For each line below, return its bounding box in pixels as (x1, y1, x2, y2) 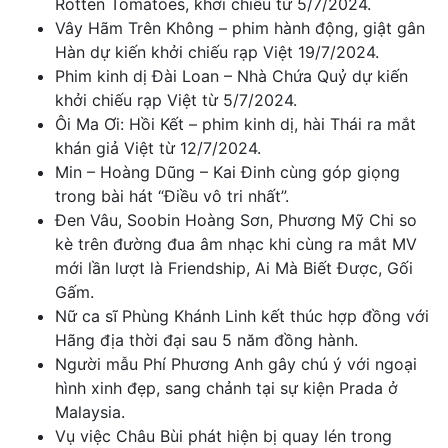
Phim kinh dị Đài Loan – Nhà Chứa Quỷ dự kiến (55, 66, 408, 87)
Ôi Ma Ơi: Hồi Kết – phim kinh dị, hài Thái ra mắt (55, 114, 416, 135)
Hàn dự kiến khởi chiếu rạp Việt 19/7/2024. (55, 42, 379, 63)
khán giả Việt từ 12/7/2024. (55, 138, 261, 159)
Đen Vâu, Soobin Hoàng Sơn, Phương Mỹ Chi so (55, 210, 417, 231)
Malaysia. (55, 402, 125, 423)
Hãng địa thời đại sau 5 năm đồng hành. (55, 330, 358, 351)
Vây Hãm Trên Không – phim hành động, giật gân (55, 18, 425, 39)
